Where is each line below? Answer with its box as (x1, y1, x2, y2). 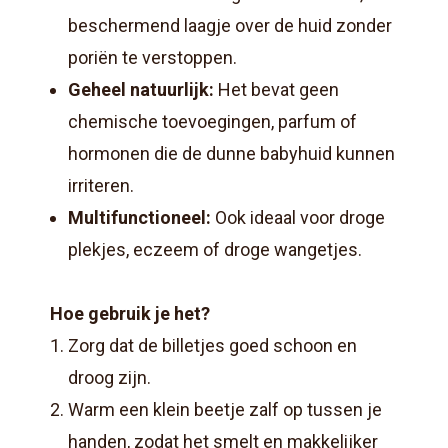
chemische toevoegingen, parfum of (68, 111, 357, 133)
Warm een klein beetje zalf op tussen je (68, 399, 382, 421)
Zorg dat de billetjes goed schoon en (68, 335, 357, 357)
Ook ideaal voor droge (211, 207, 385, 229)
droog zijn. (68, 367, 151, 389)
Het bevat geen (214, 79, 339, 101)
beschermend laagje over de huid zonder (68, 15, 392, 37)
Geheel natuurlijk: (68, 79, 214, 101)
